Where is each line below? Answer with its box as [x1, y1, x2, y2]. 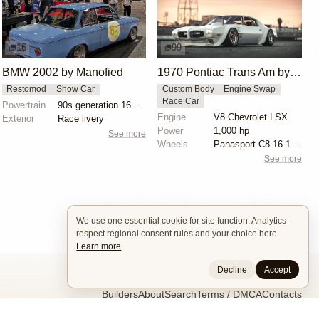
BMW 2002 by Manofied [1, 66, 123, 79]
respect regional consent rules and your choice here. [76, 228, 280, 239]
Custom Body [162, 85, 214, 94]
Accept [263, 264, 291, 275]
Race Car [162, 97, 199, 106]
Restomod [6, 85, 47, 94]
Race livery [58, 113, 105, 124]
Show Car [56, 85, 95, 94]
